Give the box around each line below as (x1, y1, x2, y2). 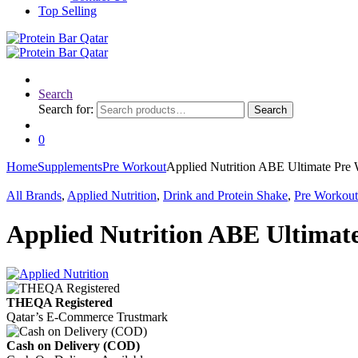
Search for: (38, 102, 93, 116)
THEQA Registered (6, 295, 113, 309)
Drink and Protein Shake (163, 189, 288, 202)
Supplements (38, 160, 102, 173)
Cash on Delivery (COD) (6, 338, 140, 352)
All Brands (6, 189, 62, 202)
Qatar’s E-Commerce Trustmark (6, 309, 168, 324)
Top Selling (38, 4, 97, 18)
